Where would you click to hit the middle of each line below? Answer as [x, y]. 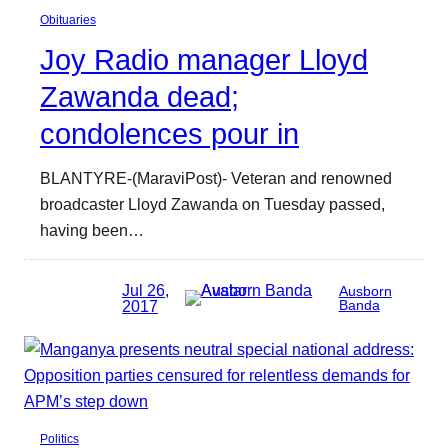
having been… [92, 229]
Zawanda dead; [139, 96]
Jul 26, [145, 290]
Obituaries [68, 19]
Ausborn [365, 291]
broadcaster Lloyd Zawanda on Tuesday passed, [212, 203]
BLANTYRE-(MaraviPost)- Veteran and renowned [216, 177]
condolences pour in [169, 133]
